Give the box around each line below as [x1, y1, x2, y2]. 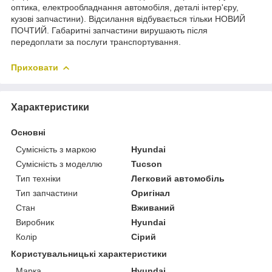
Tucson [131, 158, 163, 169]
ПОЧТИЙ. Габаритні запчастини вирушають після [11, 25, 208, 35]
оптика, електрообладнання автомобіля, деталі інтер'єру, [11, 2, 239, 12]
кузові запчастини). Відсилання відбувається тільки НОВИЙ [11, 13, 245, 24]
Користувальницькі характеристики [11, 248, 167, 259]
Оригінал [131, 188, 171, 198]
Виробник [16, 217, 54, 227]
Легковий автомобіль [131, 173, 225, 183]
